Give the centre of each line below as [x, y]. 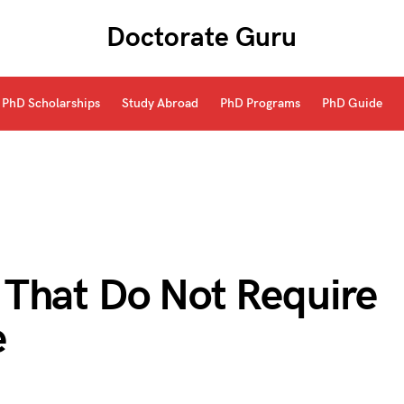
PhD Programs [260, 103]
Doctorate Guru [202, 38]
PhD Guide [352, 103]
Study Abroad [160, 103]
